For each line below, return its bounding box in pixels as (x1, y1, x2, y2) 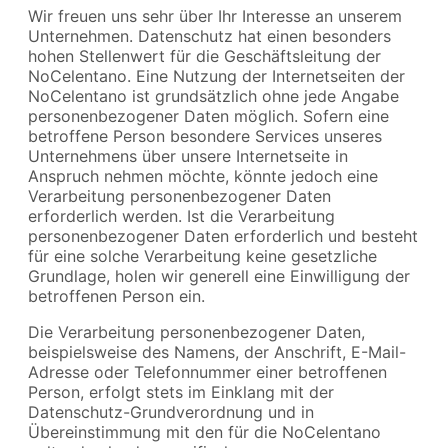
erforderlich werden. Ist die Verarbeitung (28, 206, 335, 227)
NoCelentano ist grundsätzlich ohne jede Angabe (28, 86, 399, 107)
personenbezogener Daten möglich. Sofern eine (28, 106, 389, 127)
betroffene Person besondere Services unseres (28, 126, 382, 147)
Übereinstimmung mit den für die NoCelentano (28, 422, 381, 443)
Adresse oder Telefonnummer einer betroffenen (28, 362, 387, 383)
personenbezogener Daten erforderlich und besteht (28, 226, 418, 247)
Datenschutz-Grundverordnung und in (28, 402, 314, 423)
